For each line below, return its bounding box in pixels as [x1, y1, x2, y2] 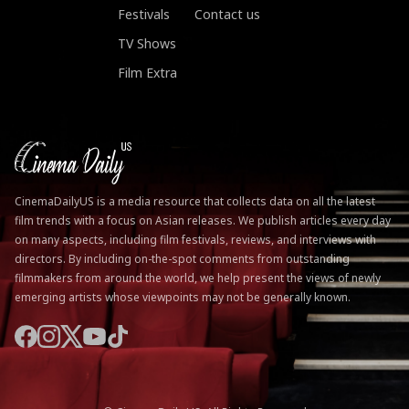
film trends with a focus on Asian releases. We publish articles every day [15, 212, 391, 228]
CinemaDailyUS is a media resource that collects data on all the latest [15, 193, 375, 209]
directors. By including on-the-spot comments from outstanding [15, 250, 350, 267]
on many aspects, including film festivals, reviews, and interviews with [15, 231, 376, 247]
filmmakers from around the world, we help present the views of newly [15, 269, 381, 286]
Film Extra [118, 64, 177, 82]
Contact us [194, 5, 260, 24]
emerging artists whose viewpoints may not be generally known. [15, 288, 351, 305]
